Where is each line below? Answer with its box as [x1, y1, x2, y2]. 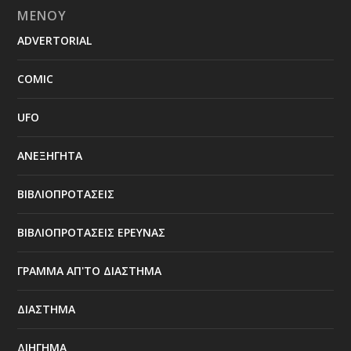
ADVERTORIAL [17, 32, 92, 48]
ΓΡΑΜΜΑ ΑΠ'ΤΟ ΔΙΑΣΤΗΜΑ [17, 262, 162, 278]
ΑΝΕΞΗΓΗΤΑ [17, 147, 83, 163]
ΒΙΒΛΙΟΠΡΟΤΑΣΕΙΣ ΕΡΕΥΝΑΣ [17, 224, 166, 240]
